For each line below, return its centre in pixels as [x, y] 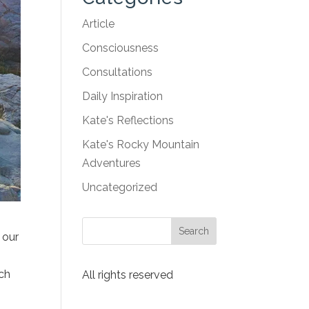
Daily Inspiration [123, 96]
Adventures [112, 163]
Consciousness [121, 48]
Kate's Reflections [128, 120]
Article [99, 24]
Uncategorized [120, 187]
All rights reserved [128, 275]
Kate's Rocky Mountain [141, 144]
